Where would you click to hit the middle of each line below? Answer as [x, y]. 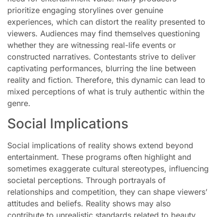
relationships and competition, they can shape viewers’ [107, 192]
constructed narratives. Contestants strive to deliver [101, 56]
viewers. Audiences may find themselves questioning [104, 33]
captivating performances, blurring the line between [101, 68]
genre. [19, 103]
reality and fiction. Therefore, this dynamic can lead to [106, 80]
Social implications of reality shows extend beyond [100, 146]
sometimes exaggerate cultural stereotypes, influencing [108, 169]
